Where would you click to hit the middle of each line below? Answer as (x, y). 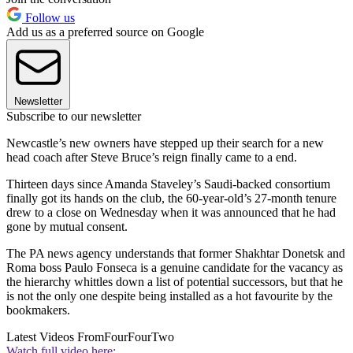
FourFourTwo (139, 336)
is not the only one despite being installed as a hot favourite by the (169, 295)
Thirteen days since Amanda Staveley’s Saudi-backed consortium (168, 184)
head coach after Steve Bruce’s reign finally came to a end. (152, 157)
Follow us (48, 17)
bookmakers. (38, 310)
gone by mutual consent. (67, 226)
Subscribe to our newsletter (74, 116)
